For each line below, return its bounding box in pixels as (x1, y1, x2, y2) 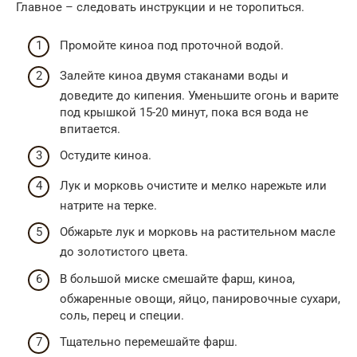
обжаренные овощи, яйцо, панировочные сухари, (60, 291, 340, 306)
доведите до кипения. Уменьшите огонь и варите (60, 88, 339, 103)
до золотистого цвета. (60, 245, 188, 260)
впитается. (60, 121, 120, 136)
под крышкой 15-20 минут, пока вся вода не (60, 104, 308, 120)
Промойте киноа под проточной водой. (60, 38, 284, 53)
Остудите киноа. (60, 148, 151, 163)
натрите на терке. (60, 198, 157, 213)
